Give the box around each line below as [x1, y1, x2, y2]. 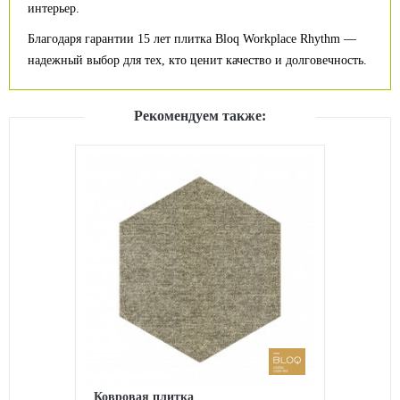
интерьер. [28, 2, 79, 15]
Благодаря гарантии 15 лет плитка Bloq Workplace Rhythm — [28, 32, 356, 46]
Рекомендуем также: [134, 108, 266, 123]
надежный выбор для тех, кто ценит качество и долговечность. [28, 54, 367, 67]
